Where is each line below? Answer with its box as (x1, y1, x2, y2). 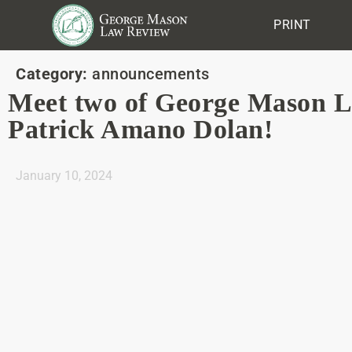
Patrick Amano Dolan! (8, 115, 273, 144)
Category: (16, 64, 88, 83)
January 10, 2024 (16, 168, 112, 183)
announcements (87, 64, 210, 83)
